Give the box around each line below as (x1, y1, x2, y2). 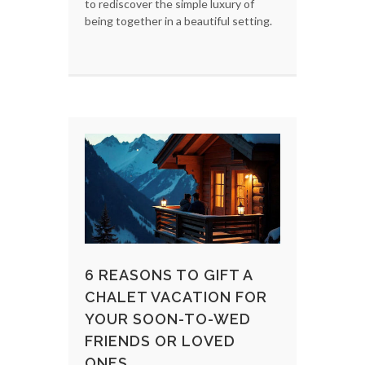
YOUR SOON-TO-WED (85, 310, 251, 328)
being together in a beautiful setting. (85, 13, 272, 28)
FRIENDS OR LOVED (85, 332, 235, 350)
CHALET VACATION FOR (85, 288, 267, 306)
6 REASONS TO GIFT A (85, 266, 253, 284)
